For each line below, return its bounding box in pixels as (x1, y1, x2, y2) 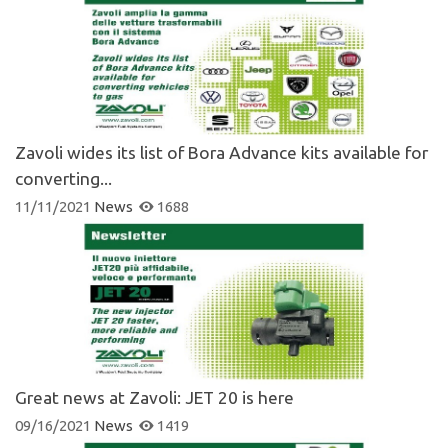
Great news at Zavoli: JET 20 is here (15, 387, 294, 407)
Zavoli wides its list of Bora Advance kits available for (15, 142, 428, 162)
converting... (15, 168, 112, 188)
